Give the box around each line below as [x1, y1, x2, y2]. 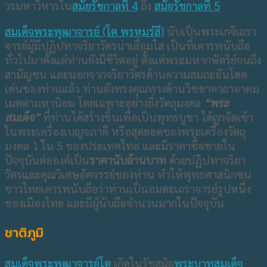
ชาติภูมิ [5, 222, 44, 243]
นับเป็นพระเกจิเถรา [164, 23, 256, 38]
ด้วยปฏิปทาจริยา [166, 152, 246, 167]
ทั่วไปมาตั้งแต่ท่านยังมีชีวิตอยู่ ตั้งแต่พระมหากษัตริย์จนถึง [5, 52, 261, 67]
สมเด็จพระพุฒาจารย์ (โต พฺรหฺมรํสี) [5, 23, 164, 38]
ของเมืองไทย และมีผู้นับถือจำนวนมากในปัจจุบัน [5, 195, 224, 210]
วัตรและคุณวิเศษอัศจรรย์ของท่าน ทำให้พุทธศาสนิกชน [5, 166, 252, 181]
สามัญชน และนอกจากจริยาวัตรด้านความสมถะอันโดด [5, 66, 247, 81]
